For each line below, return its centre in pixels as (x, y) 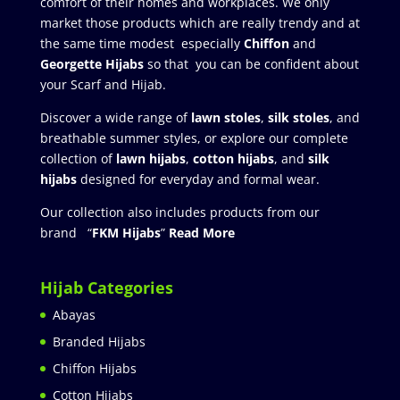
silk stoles (298, 118)
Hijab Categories (106, 288)
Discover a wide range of (115, 118)
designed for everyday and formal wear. (200, 179)
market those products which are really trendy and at (200, 23)
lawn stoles (225, 118)
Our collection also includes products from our (179, 212)
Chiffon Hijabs (94, 369)
